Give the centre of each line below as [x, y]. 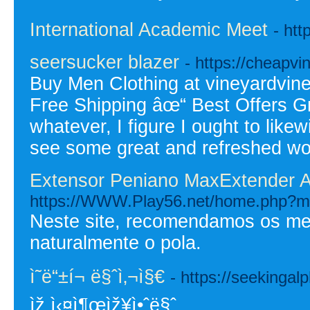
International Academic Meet [149, 29]
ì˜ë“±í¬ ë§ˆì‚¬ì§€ [97, 276]
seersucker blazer [104, 62]
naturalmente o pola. [116, 243]
